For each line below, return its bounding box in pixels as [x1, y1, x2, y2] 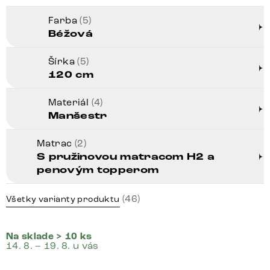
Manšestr [48, 110, 107, 123]
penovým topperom [37, 164, 159, 177]
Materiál [48, 96, 92, 108]
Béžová [48, 28, 93, 41]
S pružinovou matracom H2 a [37, 151, 215, 164]
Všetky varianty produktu [6, 194, 120, 205]
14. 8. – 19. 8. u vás [6, 240, 99, 252]
